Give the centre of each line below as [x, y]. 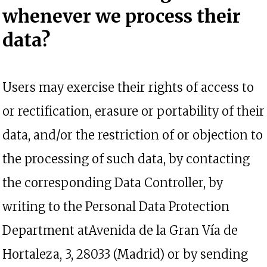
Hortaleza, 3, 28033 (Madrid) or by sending [125, 254]
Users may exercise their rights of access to [128, 87]
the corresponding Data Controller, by [113, 183]
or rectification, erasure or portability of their [133, 111]
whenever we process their [122, 16]
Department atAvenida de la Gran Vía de [120, 230]
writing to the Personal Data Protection [116, 207]
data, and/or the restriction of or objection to [133, 135]
